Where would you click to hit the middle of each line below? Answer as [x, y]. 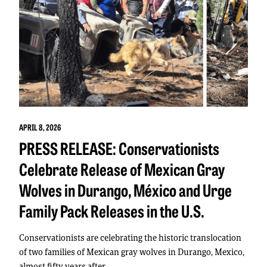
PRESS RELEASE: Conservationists [119, 148]
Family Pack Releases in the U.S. [112, 211]
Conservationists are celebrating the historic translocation [130, 238]
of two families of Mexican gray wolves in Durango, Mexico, [132, 252]
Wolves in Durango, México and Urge [125, 190]
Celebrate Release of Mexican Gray [122, 169]
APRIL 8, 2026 [40, 127]
